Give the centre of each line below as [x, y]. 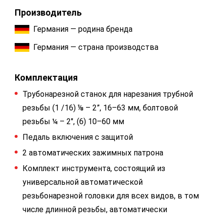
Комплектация [46, 77]
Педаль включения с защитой [78, 137]
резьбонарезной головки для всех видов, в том [111, 196]
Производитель [48, 12]
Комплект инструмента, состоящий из [94, 168]
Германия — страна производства [96, 47]
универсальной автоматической [83, 182]
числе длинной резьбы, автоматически [95, 209]
